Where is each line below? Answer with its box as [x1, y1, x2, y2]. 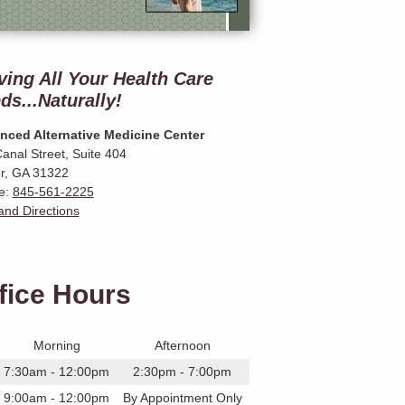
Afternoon [154, 338, 211, 353]
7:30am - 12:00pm [4, 364, 109, 379]
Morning [33, 338, 80, 353]
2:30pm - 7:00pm [133, 364, 231, 379]
